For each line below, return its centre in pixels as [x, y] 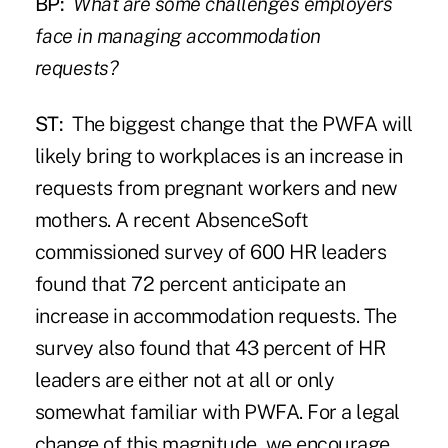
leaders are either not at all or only [184, 380]
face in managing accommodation [177, 36]
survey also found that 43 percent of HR [210, 348]
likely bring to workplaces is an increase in [218, 156]
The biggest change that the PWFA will [238, 124]
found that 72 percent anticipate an [190, 284]
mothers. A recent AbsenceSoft [171, 220]
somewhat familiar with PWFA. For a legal [217, 412]
